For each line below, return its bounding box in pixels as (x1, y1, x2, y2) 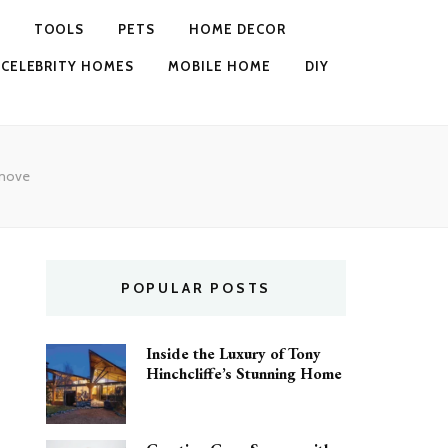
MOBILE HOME (168, 58, 271, 74)
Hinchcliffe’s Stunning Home (146, 363, 342, 384)
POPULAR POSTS (120, 279, 272, 297)
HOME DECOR (189, 21, 287, 37)
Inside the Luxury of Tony (146, 343, 321, 364)
